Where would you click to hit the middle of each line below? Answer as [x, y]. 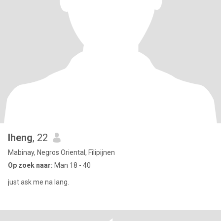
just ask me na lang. [38, 182]
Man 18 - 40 [72, 165]
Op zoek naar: [30, 165]
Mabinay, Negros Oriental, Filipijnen [61, 152]
